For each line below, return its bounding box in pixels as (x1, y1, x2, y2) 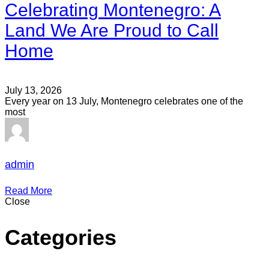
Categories (5, 225, 116, 250)
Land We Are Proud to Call (5, 20, 219, 40)
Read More (5, 185, 52, 196)
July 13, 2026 (5, 85, 62, 95)
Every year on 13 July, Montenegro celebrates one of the (5, 95, 243, 106)
